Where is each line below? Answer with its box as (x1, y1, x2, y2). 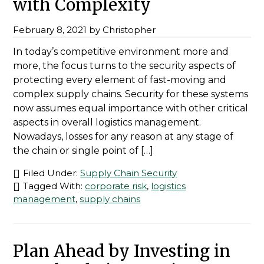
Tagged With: (23, 180, 85, 192)
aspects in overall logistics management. (13, 117, 202, 128)
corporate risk (85, 180, 147, 192)
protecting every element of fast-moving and (13, 74, 227, 86)
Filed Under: (23, 167, 81, 179)
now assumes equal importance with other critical (13, 103, 249, 114)
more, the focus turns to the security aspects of (13, 60, 236, 72)
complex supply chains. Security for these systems (13, 88, 249, 100)
